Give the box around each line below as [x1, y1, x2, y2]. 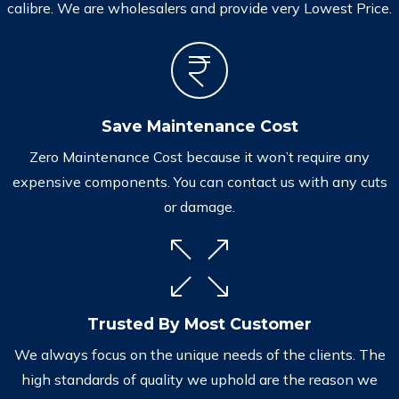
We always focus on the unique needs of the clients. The [13, 346, 386, 364]
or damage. [164, 197, 235, 216]
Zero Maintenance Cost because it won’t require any [29, 147, 370, 166]
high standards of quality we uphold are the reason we [21, 370, 378, 389]
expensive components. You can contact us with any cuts [12, 172, 387, 191]
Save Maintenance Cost [101, 116, 298, 135]
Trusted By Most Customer [87, 314, 312, 334]
